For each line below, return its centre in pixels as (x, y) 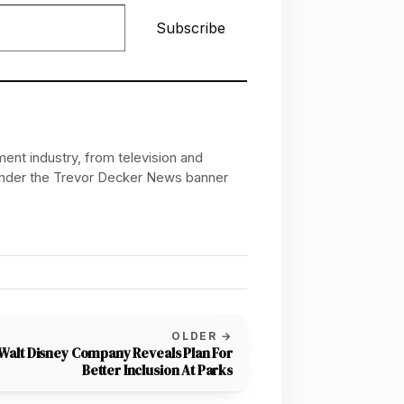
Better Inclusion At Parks (157, 371)
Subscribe (191, 28)
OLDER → (202, 336)
